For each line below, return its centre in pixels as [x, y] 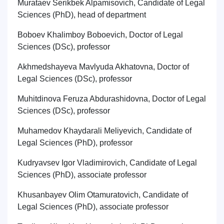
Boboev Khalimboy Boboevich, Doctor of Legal [100, 35]
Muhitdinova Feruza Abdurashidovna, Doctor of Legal [112, 99]
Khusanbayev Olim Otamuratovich [78, 195]
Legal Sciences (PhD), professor [75, 143]
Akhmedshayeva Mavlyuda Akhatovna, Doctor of [103, 67]
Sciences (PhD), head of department [82, 15]
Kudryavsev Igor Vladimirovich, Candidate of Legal [107, 163]
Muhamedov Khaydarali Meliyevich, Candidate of [104, 131]
